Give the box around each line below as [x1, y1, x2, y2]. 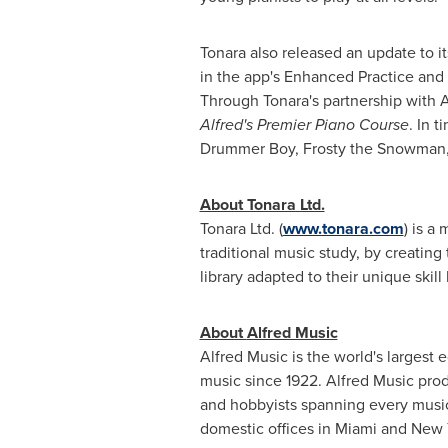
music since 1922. [199, 369, 326, 392]
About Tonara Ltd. [199, 193, 325, 216]
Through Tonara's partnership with [199, 89, 440, 112]
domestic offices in [199, 417, 335, 440]
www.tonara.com [282, 217, 404, 240]
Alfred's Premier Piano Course [199, 113, 409, 136]
